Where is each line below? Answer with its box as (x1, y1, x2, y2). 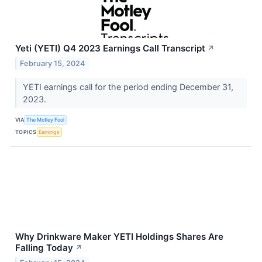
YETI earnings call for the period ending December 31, (22, 81, 233, 92)
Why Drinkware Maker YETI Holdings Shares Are (15, 230, 223, 242)
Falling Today (15, 242, 73, 253)
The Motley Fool (26, 116, 65, 123)
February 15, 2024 (20, 58, 85, 68)
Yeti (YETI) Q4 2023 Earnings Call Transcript (15, 43, 205, 54)
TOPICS (15, 129, 37, 136)
